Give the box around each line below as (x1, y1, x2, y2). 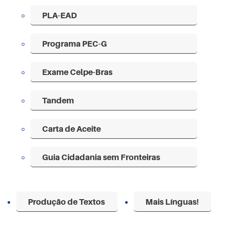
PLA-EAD (42, 10, 78, 20)
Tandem (42, 95, 74, 105)
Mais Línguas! (145, 196, 199, 207)
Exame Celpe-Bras (42, 66, 113, 77)
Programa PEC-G (42, 38, 107, 49)
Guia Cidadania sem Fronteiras (42, 152, 161, 162)
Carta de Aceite (42, 123, 101, 134)
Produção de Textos (28, 196, 105, 207)
